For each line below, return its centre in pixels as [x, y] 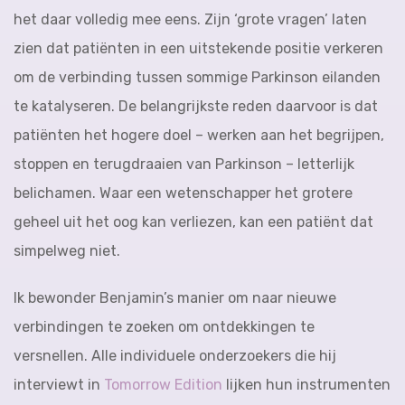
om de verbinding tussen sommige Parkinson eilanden [197, 77]
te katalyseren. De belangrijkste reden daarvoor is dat [196, 106]
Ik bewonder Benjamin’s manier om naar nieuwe [175, 298]
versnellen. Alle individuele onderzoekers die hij [175, 356]
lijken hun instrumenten [306, 385]
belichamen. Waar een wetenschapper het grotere [183, 193]
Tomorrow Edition [163, 385]
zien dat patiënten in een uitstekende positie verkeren [198, 48]
